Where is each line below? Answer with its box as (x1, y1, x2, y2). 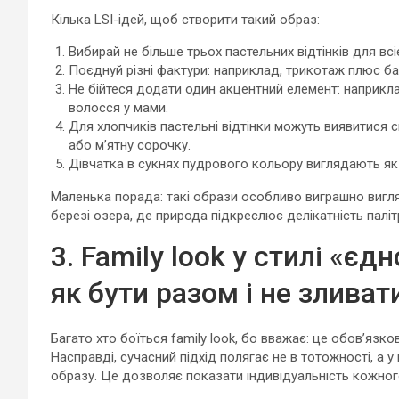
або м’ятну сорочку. (69, 137, 191, 153)
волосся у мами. (69, 100, 168, 116)
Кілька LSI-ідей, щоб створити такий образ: (51, 12, 320, 28)
